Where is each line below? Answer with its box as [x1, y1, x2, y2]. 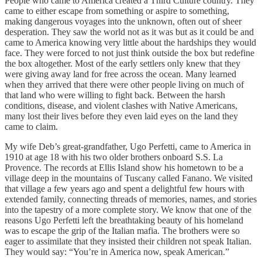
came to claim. [5, 122, 58, 132]
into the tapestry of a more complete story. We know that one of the [5, 205, 251, 215]
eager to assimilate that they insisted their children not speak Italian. [5, 236, 251, 247]
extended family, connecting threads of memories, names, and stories [5, 194, 257, 205]
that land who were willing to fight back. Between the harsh [5, 90, 225, 101]
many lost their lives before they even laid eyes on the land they [5, 111, 238, 122]
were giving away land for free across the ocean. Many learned [5, 69, 236, 80]
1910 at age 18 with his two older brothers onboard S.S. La [5, 152, 223, 163]
